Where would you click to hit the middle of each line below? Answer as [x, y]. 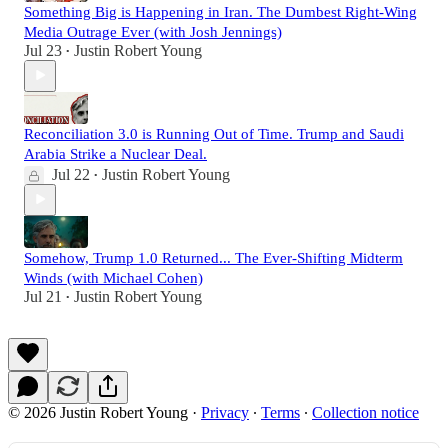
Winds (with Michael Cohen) [113, 277]
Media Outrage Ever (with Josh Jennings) [153, 31]
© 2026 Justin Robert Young [98, 412]
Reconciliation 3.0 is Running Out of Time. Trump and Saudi [214, 133]
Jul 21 [43, 296]
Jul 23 [43, 50]
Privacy [225, 412]
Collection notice [365, 412]
